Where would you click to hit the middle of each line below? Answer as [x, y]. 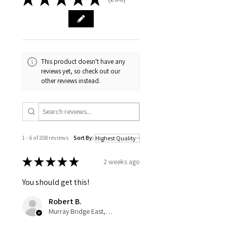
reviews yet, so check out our [81, 71]
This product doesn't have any [83, 61]
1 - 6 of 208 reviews [45, 138]
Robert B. [65, 202]
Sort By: [84, 138]
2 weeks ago [122, 161]
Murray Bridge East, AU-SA [109, 212]
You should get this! [56, 182]
